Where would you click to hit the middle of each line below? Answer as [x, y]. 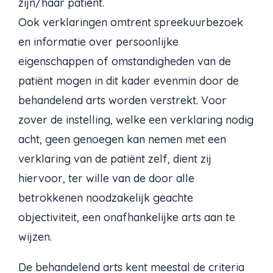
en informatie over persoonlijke [98, 42]
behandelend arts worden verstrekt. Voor [122, 101]
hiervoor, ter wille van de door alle [106, 179]
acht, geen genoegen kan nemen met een [122, 140]
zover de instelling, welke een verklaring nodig [136, 120]
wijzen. [35, 237]
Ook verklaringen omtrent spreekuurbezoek [131, 23]
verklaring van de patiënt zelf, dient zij [115, 159]
